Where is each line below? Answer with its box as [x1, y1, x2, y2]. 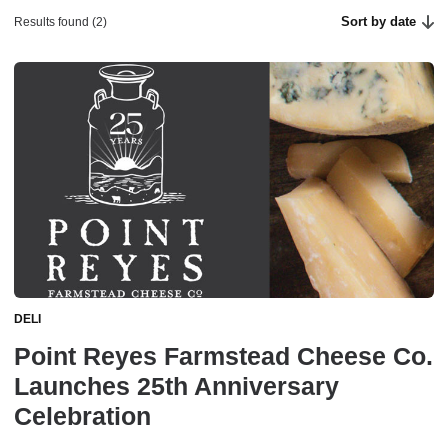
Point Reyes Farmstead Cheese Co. [14, 342, 433, 371]
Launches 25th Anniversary [14, 372, 339, 401]
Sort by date [341, 14, 417, 29]
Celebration [14, 402, 151, 431]
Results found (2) [14, 15, 107, 29]
